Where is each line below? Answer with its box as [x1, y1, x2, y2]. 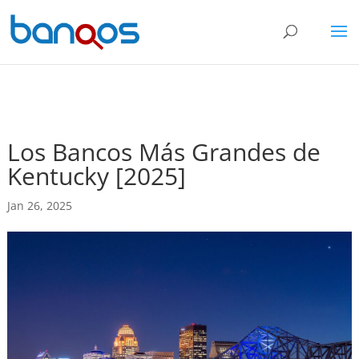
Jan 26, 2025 [6, 198, 72, 213]
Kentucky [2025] [6, 159, 186, 192]
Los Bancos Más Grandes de [6, 135, 321, 168]
